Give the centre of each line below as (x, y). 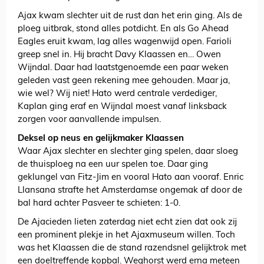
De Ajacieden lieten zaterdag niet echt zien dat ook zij (127, 223)
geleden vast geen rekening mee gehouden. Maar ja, (124, 81)
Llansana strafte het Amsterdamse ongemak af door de (130, 191)
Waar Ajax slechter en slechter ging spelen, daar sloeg (128, 152)
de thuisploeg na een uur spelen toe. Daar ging (113, 165)
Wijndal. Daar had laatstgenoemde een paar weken (123, 68)
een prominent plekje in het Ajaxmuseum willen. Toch (126, 236)
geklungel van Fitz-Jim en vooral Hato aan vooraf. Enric (131, 178)
